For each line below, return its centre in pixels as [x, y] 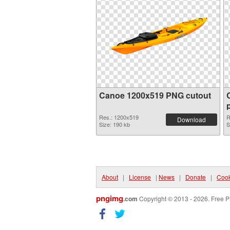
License [140, 177]
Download [191, 119]
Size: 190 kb [114, 124]
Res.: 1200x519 [119, 117]
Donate [196, 177]
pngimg [110, 198]
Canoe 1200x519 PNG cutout [155, 95]
